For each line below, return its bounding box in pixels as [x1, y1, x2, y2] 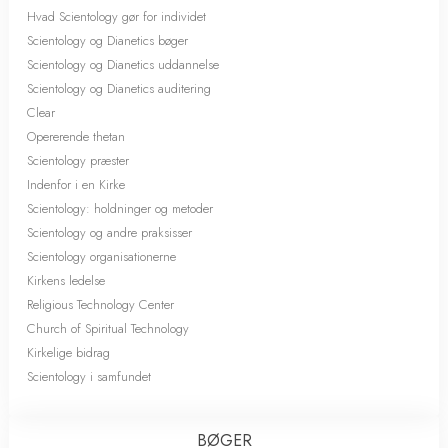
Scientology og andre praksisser [27, 223, 192, 242]
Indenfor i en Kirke [27, 175, 125, 194]
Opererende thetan [27, 127, 125, 146]
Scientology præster [27, 151, 129, 170]
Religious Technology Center [27, 295, 174, 314]
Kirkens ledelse [27, 271, 105, 290]
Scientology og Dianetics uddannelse [27, 55, 219, 74]
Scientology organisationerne [27, 247, 176, 266]
